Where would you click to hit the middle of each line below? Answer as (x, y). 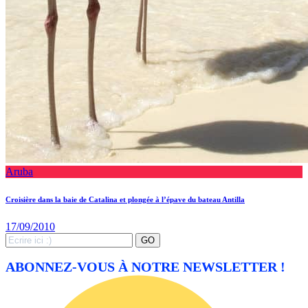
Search (20, 239)
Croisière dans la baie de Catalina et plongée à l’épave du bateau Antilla (125, 200)
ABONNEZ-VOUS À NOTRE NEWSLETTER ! (145, 266)
